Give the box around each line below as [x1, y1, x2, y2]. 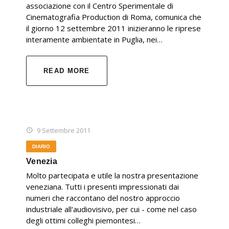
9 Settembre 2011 [37, 126, 90, 135]
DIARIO [32, 144, 50, 150]
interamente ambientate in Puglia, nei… [26, 34, 163, 45]
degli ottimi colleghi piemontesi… [26, 215, 141, 226]
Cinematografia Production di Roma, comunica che [26, 12, 201, 22]
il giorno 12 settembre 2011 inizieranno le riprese [26, 23, 201, 34]
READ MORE [43, 67, 90, 75]
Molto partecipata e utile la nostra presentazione [26, 170, 198, 181]
